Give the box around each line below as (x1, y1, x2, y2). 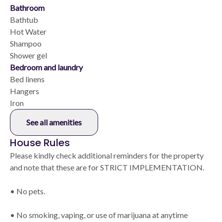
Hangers (10, 86, 39, 96)
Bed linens (10, 74, 45, 84)
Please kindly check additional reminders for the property (10, 151, 204, 161)
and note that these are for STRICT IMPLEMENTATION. (10, 163, 204, 172)
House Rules (10, 136, 70, 150)
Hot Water (10, 27, 47, 37)
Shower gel (10, 51, 47, 60)
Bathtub (10, 15, 38, 25)
